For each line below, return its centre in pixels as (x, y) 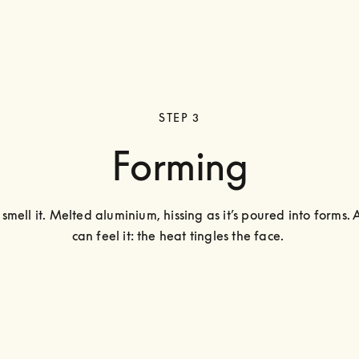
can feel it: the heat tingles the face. (179, 236)
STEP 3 (179, 118)
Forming (179, 166)
